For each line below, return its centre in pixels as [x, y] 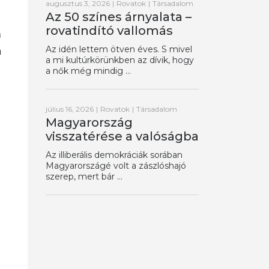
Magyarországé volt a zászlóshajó [116, 165]
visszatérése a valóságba [122, 136]
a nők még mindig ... [88, 71]
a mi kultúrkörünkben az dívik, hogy [120, 60]
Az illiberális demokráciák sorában [114, 155]
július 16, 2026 [70, 109]
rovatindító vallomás [109, 30]
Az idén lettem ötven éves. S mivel [119, 49]
